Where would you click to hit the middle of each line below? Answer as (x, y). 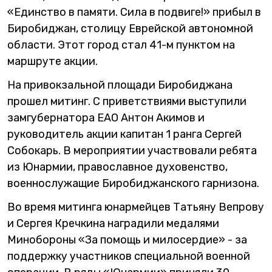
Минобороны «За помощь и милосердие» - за (127, 240)
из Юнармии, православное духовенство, (117, 167)
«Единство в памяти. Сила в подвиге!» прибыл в (134, 12)
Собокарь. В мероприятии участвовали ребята (132, 151)
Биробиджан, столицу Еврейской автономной (130, 29)
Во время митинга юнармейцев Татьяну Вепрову (136, 207)
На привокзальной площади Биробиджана (120, 85)
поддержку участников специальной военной (129, 256)
